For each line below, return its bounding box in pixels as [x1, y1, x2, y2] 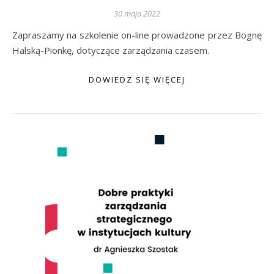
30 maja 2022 [114, 8, 160, 19]
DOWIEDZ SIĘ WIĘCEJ [89, 74, 185, 85]
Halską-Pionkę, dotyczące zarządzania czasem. [12, 44, 209, 56]
